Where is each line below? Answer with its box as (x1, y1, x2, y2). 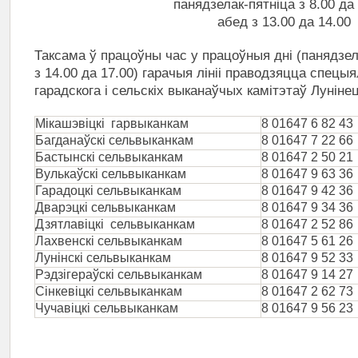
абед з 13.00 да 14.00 (217, 14, 351, 30)
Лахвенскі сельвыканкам (35, 234, 182, 248)
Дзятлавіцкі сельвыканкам (35, 217, 195, 231)
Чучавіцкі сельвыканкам (35, 301, 178, 315)
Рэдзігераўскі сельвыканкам (35, 268, 202, 281)
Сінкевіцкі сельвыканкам (35, 284, 182, 298)
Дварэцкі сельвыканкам (35, 201, 176, 214)
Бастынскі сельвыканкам (35, 150, 183, 164)
